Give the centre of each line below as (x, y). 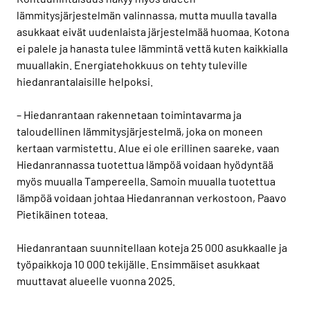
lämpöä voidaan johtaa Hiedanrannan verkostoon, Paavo (152, 197)
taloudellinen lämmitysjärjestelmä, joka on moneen (140, 131)
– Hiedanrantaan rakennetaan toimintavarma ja (129, 114)
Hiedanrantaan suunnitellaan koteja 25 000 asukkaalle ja (152, 247)
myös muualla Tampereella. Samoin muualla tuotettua (146, 181)
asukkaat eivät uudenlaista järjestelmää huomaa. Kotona (153, 31)
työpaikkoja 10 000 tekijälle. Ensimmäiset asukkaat (138, 264)
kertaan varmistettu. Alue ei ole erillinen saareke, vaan (148, 147)
